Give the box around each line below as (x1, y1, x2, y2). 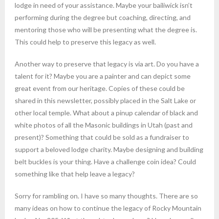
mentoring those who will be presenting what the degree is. (15, 25, 197, 34)
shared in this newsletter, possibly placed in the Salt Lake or (15, 96, 196, 105)
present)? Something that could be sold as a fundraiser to (15, 132, 189, 141)
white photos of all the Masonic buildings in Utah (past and (15, 120, 193, 129)
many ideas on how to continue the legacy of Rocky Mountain (15, 203, 201, 212)
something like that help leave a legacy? (15, 169, 135, 178)
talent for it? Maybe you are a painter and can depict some (15, 71, 191, 80)
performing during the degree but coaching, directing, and (15, 13, 191, 22)
